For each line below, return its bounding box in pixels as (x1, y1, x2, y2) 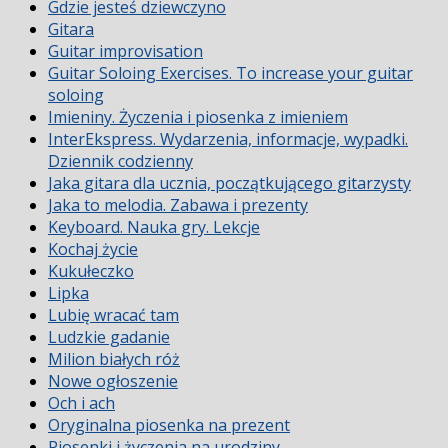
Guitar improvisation (48, 40, 203, 63)
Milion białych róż (48, 348, 180, 371)
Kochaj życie (48, 238, 138, 261)
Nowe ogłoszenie (48, 370, 178, 393)
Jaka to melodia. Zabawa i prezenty (48, 194, 308, 217)
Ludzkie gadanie (48, 326, 170, 349)
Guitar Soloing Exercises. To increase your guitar (48, 62, 413, 85)
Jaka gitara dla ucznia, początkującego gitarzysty (48, 172, 411, 195)
